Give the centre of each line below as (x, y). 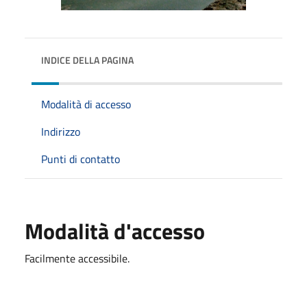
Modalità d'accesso (115, 231)
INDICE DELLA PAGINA (87, 60)
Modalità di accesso (86, 104)
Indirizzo (61, 131)
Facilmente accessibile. (77, 258)
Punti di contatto (81, 159)
